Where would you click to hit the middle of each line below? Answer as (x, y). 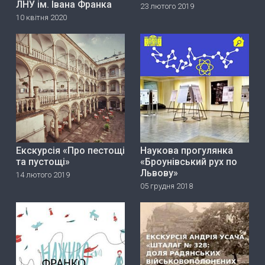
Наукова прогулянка (186, 151)
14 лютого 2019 (43, 175)
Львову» (159, 173)
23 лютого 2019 (167, 6)
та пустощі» (43, 162)
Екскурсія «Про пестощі (70, 151)
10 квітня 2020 (41, 17)
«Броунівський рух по (188, 162)
